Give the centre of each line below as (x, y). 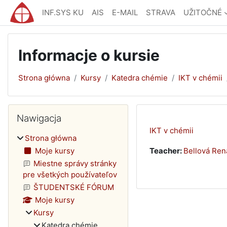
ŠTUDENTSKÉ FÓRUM (74, 187)
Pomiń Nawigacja (38, 109)
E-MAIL (125, 12)
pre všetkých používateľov (70, 175)
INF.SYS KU (63, 12)
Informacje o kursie (89, 55)
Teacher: (166, 151)
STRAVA (161, 12)
